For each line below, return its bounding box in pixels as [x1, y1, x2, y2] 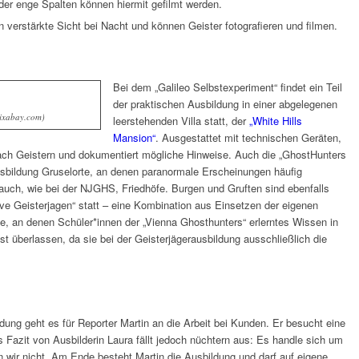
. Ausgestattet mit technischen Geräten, [155, 130, 341, 146]
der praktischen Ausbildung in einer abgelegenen [113, 96, 337, 112]
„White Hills [249, 113, 302, 129]
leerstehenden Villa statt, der [113, 113, 249, 129]
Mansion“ [113, 130, 155, 146]
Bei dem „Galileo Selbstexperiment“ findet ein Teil [113, 79, 342, 95]
